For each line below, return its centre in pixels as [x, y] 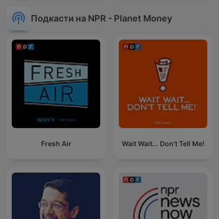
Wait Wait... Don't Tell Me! [163, 144]
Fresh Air [56, 144]
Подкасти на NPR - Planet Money [101, 18]
